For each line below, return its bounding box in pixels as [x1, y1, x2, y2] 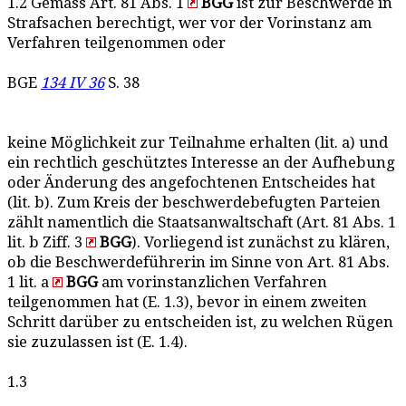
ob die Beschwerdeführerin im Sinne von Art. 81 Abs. [7, 254, 390, 271]
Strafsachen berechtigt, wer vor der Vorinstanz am [7, 14, 372, 32]
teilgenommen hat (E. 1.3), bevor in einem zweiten [7, 294, 367, 311]
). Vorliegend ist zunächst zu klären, [131, 234, 390, 251]
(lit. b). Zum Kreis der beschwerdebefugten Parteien [7, 194, 381, 211]
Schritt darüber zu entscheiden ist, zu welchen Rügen [7, 314, 393, 331]
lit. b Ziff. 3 [7, 234, 86, 251]
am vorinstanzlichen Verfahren [98, 274, 327, 291]
